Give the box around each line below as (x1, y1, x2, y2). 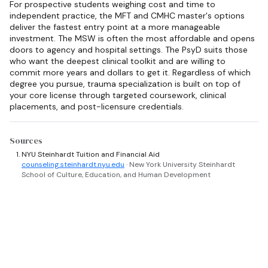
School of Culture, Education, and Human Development (22, 170, 211, 180)
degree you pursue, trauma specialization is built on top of (10, 78, 240, 89)
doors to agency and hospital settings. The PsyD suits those (10, 44, 248, 55)
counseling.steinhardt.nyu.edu (22, 160, 124, 170)
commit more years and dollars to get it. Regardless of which (10, 66, 251, 78)
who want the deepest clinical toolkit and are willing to (10, 55, 226, 66)
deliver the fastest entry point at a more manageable (10, 21, 220, 32)
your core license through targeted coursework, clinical (10, 89, 226, 100)
